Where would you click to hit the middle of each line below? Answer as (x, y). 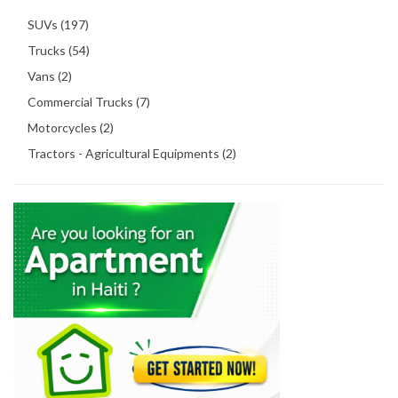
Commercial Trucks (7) (89, 101)
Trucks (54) (59, 50)
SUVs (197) (58, 24)
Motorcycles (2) (71, 127)
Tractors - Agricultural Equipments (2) (132, 153)
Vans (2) (50, 76)
